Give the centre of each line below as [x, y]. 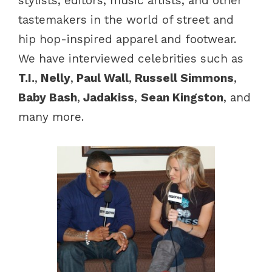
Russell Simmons [183, 78]
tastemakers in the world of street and [126, 19]
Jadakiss [107, 97]
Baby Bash [48, 97]
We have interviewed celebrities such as [131, 58]
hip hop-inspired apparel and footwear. [127, 39]
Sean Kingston [182, 97]
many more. [51, 117]
